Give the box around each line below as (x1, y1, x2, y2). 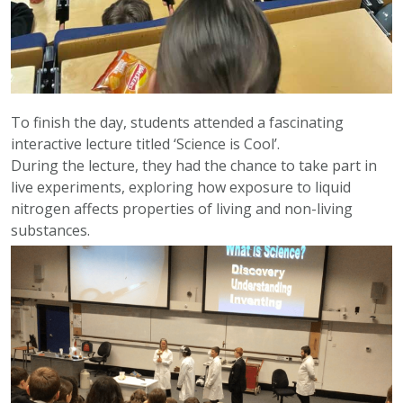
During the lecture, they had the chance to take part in (11, 156, 377, 176)
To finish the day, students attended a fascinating (11, 112, 344, 133)
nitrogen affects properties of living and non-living (11, 199, 353, 219)
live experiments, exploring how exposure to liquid (11, 177, 351, 198)
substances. (11, 220, 90, 241)
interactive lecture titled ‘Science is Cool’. (11, 134, 280, 155)
